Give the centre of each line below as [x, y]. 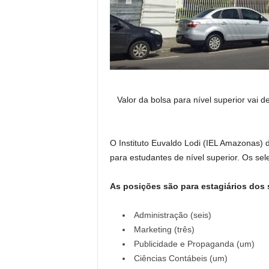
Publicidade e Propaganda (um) [194, 244]
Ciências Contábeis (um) [180, 258]
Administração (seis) [172, 215]
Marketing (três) [164, 229]
